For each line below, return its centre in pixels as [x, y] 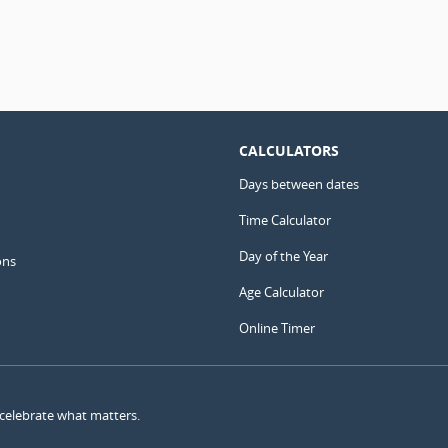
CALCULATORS [289, 150]
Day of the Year [283, 255]
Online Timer [277, 327]
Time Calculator [285, 219]
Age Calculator [281, 291]
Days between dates [299, 183]
